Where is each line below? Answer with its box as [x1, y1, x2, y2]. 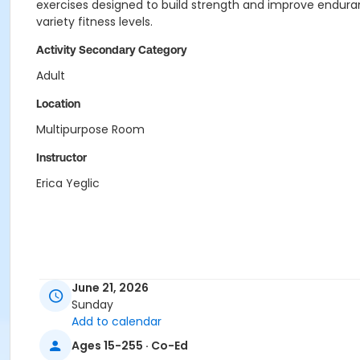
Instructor [36, 151, 87, 164]
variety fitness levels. [36, 14, 153, 30]
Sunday [72, 297, 113, 313]
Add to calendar [72, 313, 162, 330]
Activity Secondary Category [36, 43, 187, 56]
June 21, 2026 [72, 280, 149, 297]
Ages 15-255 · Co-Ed [72, 337, 188, 354]
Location [36, 97, 80, 110]
